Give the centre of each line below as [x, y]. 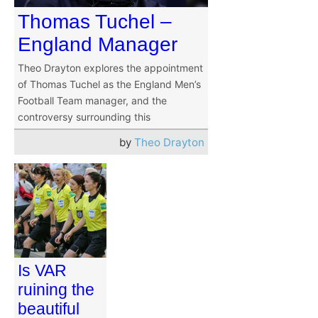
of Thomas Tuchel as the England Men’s [109, 84]
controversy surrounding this [84, 117]
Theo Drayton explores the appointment [110, 68]
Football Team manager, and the [92, 101]
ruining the [56, 289]
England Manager [98, 45]
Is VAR [42, 270]
